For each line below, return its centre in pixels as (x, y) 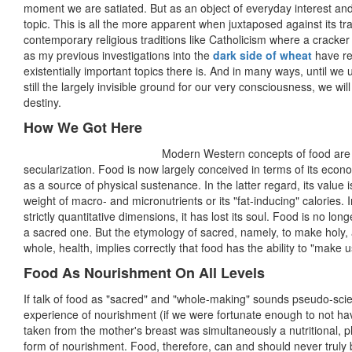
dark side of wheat (262, 55)
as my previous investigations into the (118, 55)
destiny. (42, 103)
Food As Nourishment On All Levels (144, 273)
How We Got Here (83, 128)
